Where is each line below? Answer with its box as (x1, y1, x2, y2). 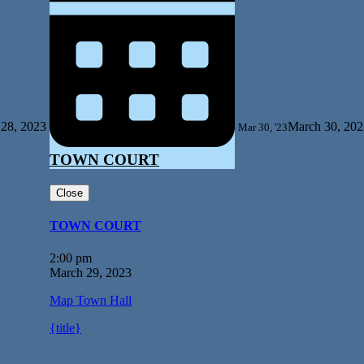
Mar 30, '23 (238, 121, 288, 134)
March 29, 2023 (50, 265, 132, 279)
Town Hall (73, 292, 132, 307)
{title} (50, 320, 81, 335)
